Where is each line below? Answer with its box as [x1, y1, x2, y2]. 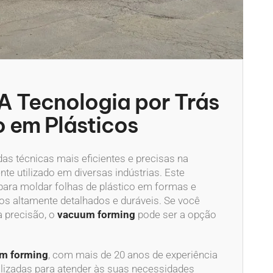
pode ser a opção [135, 208, 216, 221]
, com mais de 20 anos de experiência [48, 248, 218, 261]
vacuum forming [57, 208, 135, 221]
